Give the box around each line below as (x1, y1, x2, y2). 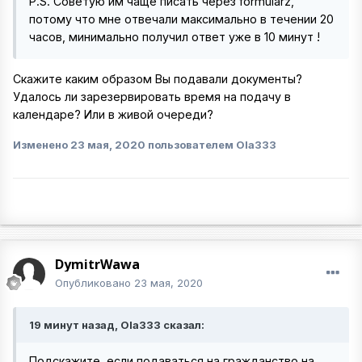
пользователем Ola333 (145, 137, 276, 151)
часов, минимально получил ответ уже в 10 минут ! (29, 29, 320, 44)
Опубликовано (55, 276, 134, 289)
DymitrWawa (55, 255, 140, 273)
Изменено (13, 137, 70, 151)
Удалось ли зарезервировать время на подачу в (13, 90, 291, 104)
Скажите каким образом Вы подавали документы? (13, 72, 302, 86)
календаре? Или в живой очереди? (13, 107, 213, 122)
